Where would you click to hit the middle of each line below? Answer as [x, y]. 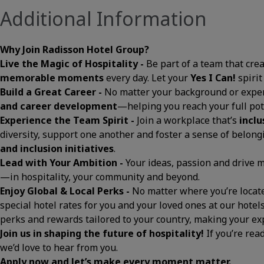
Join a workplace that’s [188, 120]
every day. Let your [147, 78]
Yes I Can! [213, 78]
